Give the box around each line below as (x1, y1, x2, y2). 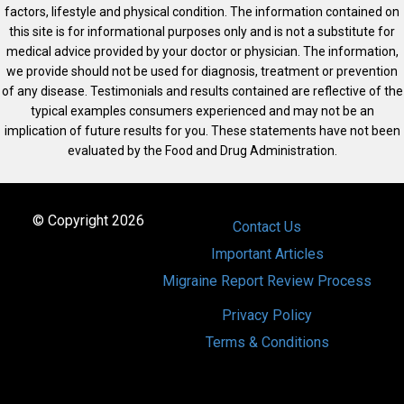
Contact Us (233, 218, 301, 235)
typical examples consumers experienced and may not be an (30, 104, 374, 118)
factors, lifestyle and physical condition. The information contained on (5, 5, 399, 19)
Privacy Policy (222, 307, 312, 324)
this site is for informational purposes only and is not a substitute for (9, 24, 395, 39)
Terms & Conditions (205, 334, 329, 351)
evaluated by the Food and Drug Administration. (67, 143, 337, 158)
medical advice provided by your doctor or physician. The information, (5, 44, 399, 59)
